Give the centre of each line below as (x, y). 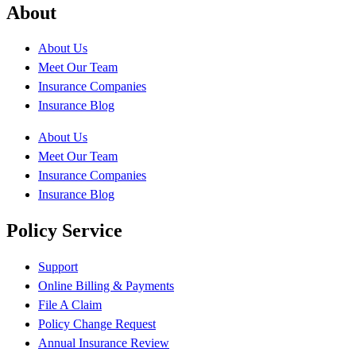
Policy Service (64, 231)
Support (58, 267)
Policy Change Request (97, 324)
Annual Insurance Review (104, 343)
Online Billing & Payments (106, 286)
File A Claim (70, 305)
